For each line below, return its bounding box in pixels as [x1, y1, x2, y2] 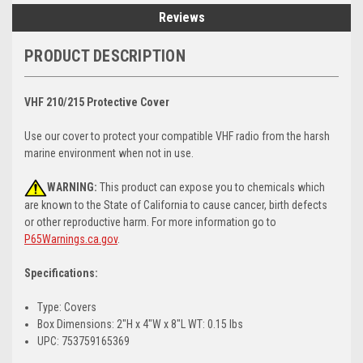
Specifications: [24, 267, 98, 280]
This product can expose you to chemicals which [97, 180, 325, 194]
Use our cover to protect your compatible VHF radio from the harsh [24, 129, 330, 143]
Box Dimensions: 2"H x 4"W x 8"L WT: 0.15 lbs [37, 318, 244, 331]
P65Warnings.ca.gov [24, 233, 117, 246]
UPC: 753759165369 [37, 335, 130, 348]
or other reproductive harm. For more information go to [24, 216, 276, 229]
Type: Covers [37, 301, 97, 314]
